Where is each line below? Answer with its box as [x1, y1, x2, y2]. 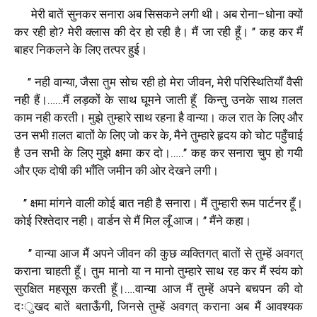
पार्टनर [258, 195, 287, 210]
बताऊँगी [75, 299, 110, 313]
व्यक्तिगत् [180, 246, 219, 260]
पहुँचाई [275, 127, 304, 142]
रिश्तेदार [35, 213, 69, 228]
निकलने [36, 42, 70, 57]
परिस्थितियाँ [234, 74, 284, 89]
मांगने [50, 195, 73, 210]
